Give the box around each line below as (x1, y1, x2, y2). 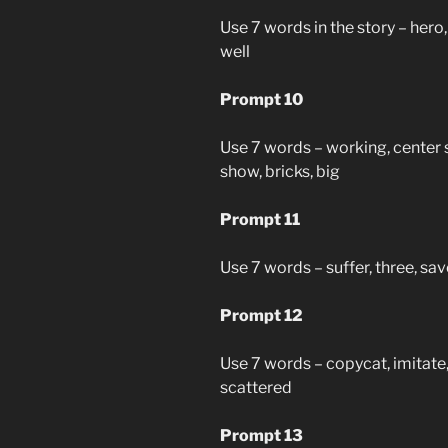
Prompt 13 (220, 425, 303, 445)
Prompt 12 (220, 305, 303, 325)
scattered (220, 377, 292, 397)
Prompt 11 (220, 209, 300, 229)
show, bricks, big (220, 161, 340, 181)
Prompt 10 (220, 89, 303, 109)
